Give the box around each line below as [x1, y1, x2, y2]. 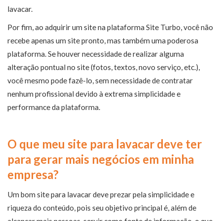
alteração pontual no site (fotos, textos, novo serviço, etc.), [7, 63, 200, 72]
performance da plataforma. [7, 103, 100, 111]
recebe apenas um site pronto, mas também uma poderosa [7, 36, 198, 45]
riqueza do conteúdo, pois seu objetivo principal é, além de [7, 203, 196, 212]
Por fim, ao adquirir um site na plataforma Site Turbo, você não [7, 23, 213, 32]
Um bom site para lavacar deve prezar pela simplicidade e [7, 190, 194, 199]
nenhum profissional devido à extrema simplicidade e [7, 89, 181, 98]
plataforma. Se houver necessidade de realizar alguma [7, 49, 184, 58]
